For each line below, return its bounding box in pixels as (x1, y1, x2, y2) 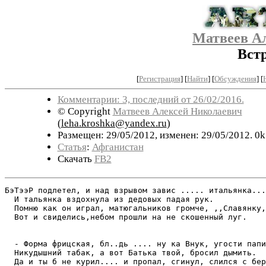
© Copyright (57, 105, 113, 117)
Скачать (57, 153, 94, 164)
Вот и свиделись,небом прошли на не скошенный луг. (5, 212, 247, 221)
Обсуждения (214, 74, 256, 83)
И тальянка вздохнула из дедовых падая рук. (5, 194, 218, 204)
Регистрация (138, 74, 180, 83)
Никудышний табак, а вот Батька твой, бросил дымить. (5, 248, 256, 257)
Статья (57, 141, 87, 153)
